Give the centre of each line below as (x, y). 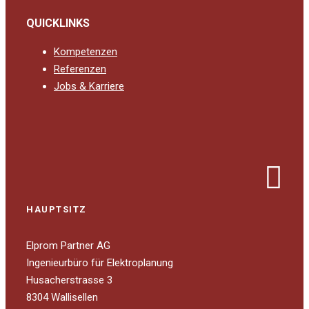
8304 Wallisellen (62, 297)
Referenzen (80, 69)
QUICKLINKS (58, 23)
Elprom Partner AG (68, 245)
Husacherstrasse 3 (69, 280)
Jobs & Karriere (89, 86)
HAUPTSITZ (57, 209)
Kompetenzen (86, 51)
